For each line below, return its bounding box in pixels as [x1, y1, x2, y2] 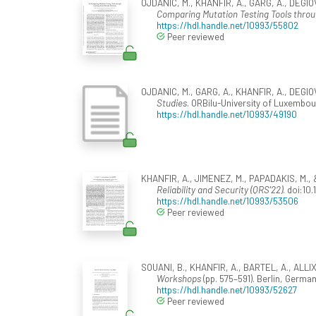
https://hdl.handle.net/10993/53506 [157, 195, 298, 207]
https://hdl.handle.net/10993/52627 [157, 284, 297, 296]
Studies [157, 97, 187, 109]
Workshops [157, 272, 201, 285]
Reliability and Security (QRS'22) [157, 183, 283, 196]
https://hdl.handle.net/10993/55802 [157, 19, 298, 32]
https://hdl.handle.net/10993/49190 [157, 108, 297, 121]
